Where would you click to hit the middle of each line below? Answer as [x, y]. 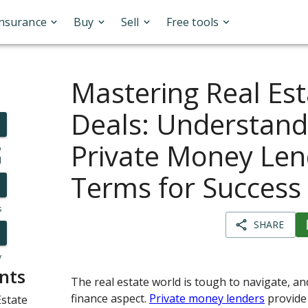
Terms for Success [186, 187]
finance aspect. [110, 298]
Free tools [192, 22]
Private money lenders [207, 298]
